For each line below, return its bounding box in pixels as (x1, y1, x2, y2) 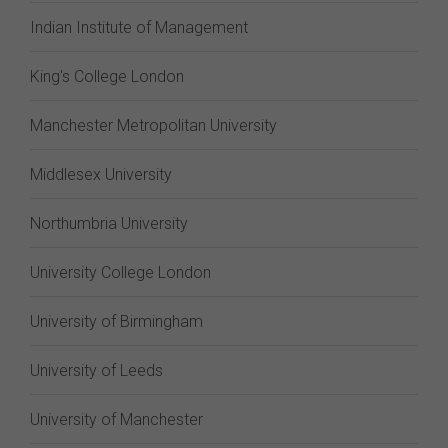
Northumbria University (30, 214, 188, 233)
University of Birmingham (30, 312, 203, 331)
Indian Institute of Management (30, 18, 248, 37)
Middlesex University (30, 165, 172, 184)
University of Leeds (30, 361, 163, 380)
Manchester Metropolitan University (30, 116, 277, 135)
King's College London (30, 67, 184, 86)
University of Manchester (30, 410, 203, 429)
